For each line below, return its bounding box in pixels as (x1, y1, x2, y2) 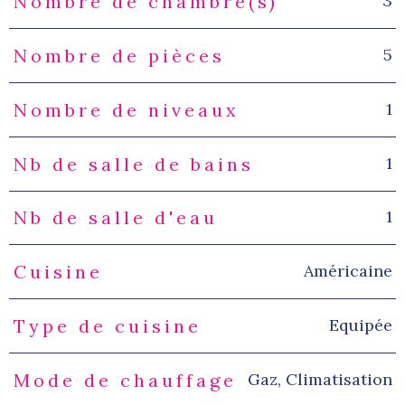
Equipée (328, 314, 392, 335)
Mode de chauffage (13, 368, 237, 391)
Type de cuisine (13, 314, 202, 337)
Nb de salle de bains (13, 152, 254, 175)
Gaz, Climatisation (247, 368, 392, 390)
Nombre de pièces (13, 44, 225, 68)
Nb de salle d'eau (13, 206, 218, 230)
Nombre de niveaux (13, 98, 240, 121)
